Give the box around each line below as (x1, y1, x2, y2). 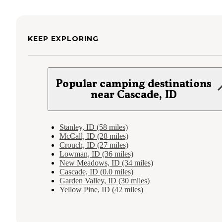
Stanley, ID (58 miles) (59, 123, 128, 132)
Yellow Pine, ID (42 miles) (59, 185, 143, 194)
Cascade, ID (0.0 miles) (59, 167, 133, 176)
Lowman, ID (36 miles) (59, 150, 133, 159)
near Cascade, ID (90, 88, 177, 101)
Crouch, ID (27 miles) (59, 141, 128, 150)
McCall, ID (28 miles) (59, 132, 128, 141)
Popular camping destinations (56, 77, 212, 90)
